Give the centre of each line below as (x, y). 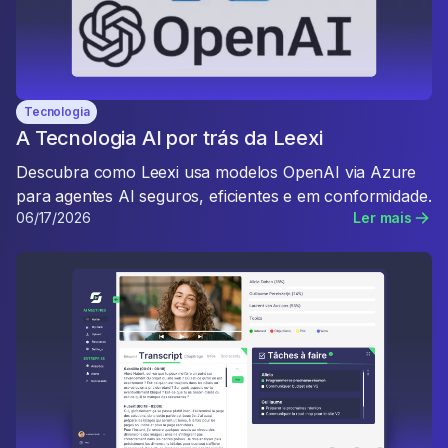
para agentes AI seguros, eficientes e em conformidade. (224, 196)
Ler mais (382, 217)
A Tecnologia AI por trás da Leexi (169, 138)
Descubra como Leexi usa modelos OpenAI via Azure (216, 172)
